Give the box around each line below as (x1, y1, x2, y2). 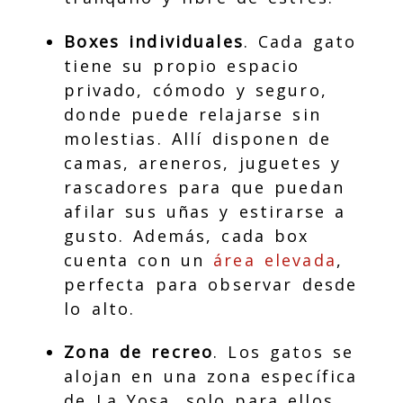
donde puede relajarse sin (64, 103, 321, 125)
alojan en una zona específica (64, 365, 358, 388)
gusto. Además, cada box (64, 224, 309, 246)
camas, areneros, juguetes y (64, 151, 342, 174)
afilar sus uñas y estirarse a (64, 200, 346, 222)
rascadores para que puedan (64, 175, 345, 198)
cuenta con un (64, 248, 214, 271)
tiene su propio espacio (64, 54, 300, 76)
